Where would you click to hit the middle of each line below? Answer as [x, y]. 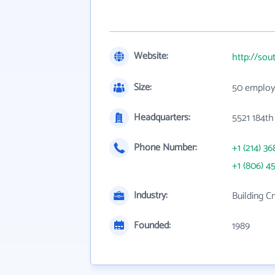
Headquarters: [162, 118]
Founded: [152, 226]
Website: [151, 56]
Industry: [151, 196]
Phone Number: [165, 148]
